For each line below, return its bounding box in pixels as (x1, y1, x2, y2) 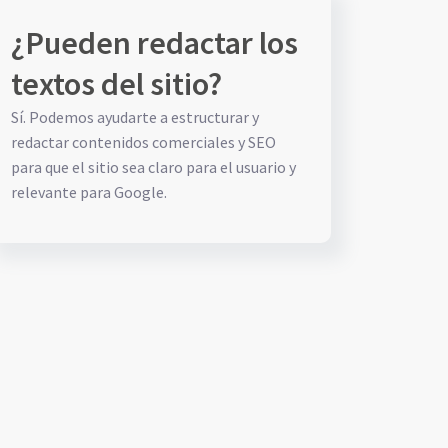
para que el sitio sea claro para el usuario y (11, 157, 296, 177)
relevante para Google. (11, 182, 167, 202)
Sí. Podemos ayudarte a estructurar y (11, 107, 259, 127)
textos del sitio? (11, 64, 222, 104)
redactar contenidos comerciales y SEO (11, 132, 276, 152)
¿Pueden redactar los (11, 23, 298, 63)
